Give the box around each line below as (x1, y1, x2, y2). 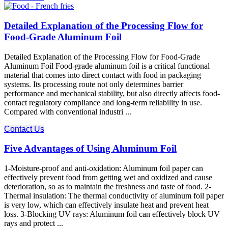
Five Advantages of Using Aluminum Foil (4, 143, 177, 154)
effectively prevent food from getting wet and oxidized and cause (4, 173, 212, 182)
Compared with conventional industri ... (4, 107, 131, 116)
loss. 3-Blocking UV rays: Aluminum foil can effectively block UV (4, 209, 220, 218)
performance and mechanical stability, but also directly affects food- (4, 89, 220, 98)
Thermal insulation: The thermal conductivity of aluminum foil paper (4, 191, 224, 200)
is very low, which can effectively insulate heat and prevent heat (4, 200, 209, 209)
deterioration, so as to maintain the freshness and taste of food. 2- (4, 182, 211, 191)
